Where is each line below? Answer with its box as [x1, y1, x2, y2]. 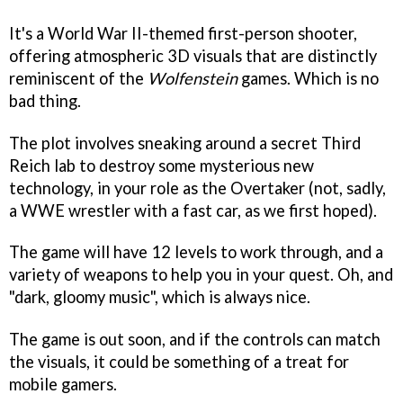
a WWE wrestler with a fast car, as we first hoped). [9, 200, 377, 220]
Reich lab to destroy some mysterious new [9, 155, 314, 175]
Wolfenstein [148, 67, 237, 88]
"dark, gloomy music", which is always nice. [9, 287, 310, 308]
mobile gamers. [9, 374, 117, 395]
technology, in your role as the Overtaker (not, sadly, [9, 177, 386, 198]
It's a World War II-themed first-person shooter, [9, 22, 357, 43]
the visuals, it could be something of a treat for [9, 352, 349, 372]
